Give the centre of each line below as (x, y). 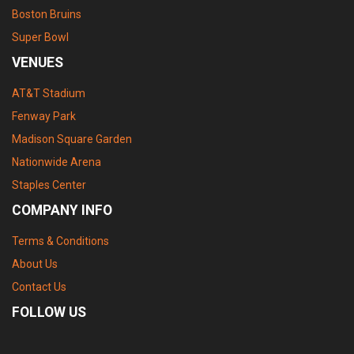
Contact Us (39, 287)
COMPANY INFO (62, 211)
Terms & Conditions (60, 241)
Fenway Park (44, 117)
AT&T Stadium (49, 94)
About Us (35, 264)
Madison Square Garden (72, 139)
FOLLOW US (49, 313)
